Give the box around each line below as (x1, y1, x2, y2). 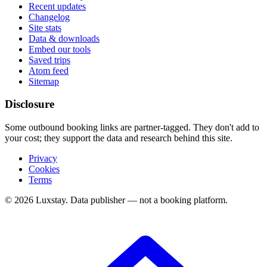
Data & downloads (29, 33, 100, 44)
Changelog (29, 11, 70, 22)
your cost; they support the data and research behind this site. (5, 133, 232, 144)
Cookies (29, 164, 60, 175)
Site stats (29, 22, 61, 33)
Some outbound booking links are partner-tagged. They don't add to (5, 122, 259, 133)
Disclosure (5, 98, 54, 111)
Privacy (29, 153, 57, 164)
